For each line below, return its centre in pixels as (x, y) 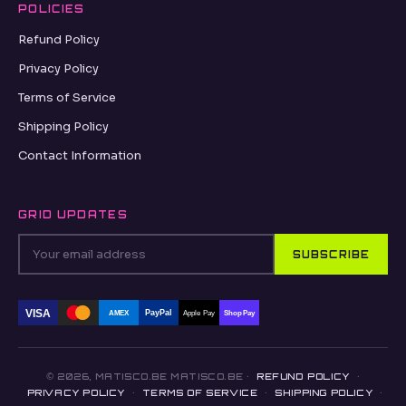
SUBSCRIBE (331, 254)
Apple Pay (199, 314)
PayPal (159, 313)
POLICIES (52, 10)
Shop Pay (240, 314)
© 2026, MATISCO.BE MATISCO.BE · (150, 377)
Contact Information (80, 156)
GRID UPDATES (73, 215)
